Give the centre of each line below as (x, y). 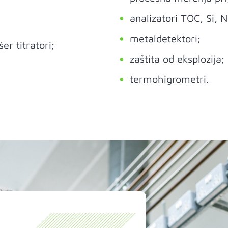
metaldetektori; (165, 38)
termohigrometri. (169, 79)
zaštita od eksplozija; (177, 59)
